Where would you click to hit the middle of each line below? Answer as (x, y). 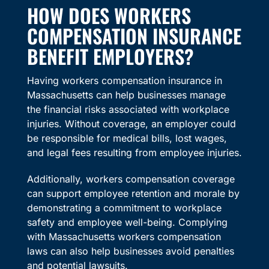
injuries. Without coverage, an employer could (131, 124)
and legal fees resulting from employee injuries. (134, 153)
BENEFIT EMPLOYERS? (110, 56)
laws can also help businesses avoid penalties (130, 251)
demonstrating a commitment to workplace (124, 208)
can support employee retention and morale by (133, 194)
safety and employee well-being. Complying (127, 222)
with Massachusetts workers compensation (124, 237)
